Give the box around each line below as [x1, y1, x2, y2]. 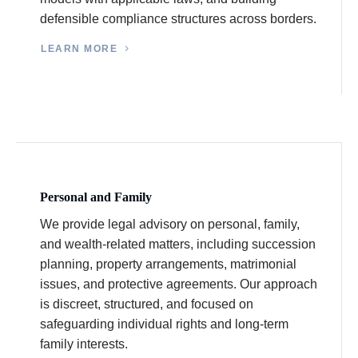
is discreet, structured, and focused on [40, 297, 253, 312]
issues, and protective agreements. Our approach [40, 277, 317, 292]
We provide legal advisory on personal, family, [40, 217, 300, 232]
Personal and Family [40, 190, 152, 205]
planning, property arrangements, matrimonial [40, 257, 296, 272]
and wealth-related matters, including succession [40, 237, 316, 252]
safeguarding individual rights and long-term [40, 317, 288, 332]
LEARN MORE [41, 43, 117, 55]
